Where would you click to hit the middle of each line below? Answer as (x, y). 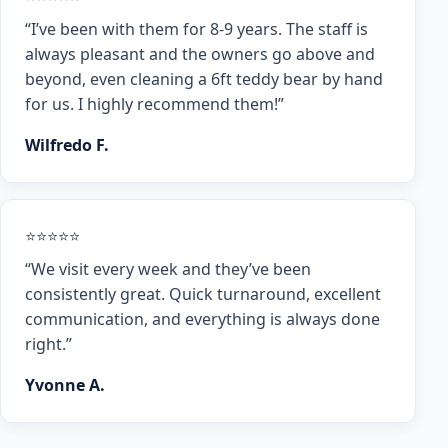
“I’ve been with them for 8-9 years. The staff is (196, 29)
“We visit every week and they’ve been (168, 269)
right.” (48, 344)
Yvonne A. (65, 385)
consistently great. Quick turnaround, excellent (203, 294)
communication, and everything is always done (202, 319)
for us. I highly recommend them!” (154, 104)
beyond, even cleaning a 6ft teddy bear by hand (204, 79)
